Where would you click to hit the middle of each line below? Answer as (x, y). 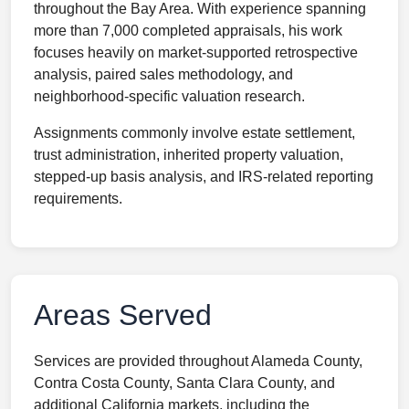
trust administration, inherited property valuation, (189, 155)
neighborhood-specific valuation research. (169, 96)
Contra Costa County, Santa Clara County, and (184, 383)
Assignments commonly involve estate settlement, (194, 133)
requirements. (78, 199)
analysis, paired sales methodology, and (163, 74)
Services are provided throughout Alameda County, (198, 361)
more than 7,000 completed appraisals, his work (188, 31)
